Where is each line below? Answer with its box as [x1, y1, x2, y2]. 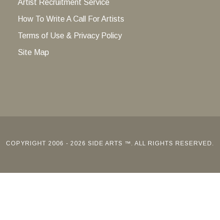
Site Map [17, 48, 49, 56]
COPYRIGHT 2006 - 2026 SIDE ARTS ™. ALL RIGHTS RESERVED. [6, 140, 214, 147]
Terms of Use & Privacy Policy [17, 31, 122, 40]
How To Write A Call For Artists [17, 15, 124, 23]
